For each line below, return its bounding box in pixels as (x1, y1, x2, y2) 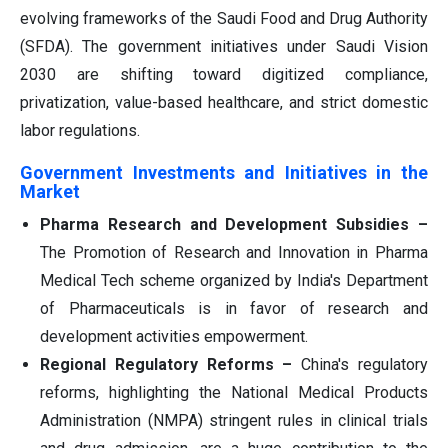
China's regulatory (301, 354, 429, 374)
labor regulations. (20, 120, 140, 140)
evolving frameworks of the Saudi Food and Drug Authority (20, 8, 428, 28)
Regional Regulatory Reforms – (40, 354, 302, 374)
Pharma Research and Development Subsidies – (40, 214, 428, 234)
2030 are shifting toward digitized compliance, (20, 64, 428, 84)
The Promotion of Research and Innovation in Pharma (40, 242, 428, 262)
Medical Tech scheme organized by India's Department (40, 270, 428, 290)
